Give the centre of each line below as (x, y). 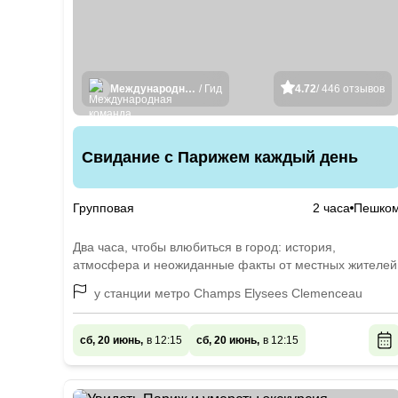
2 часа (332, 208)
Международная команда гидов (190, 89)
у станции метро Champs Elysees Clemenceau (228, 293)
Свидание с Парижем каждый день (220, 157)
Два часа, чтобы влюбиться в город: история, (204, 247)
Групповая (103, 208)
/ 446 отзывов (351, 89)
